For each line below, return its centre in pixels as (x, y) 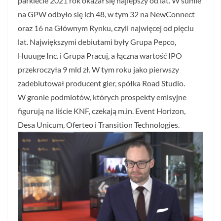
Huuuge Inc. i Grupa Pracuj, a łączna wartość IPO (100, 56)
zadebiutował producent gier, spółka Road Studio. (101, 83)
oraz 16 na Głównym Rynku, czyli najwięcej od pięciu (106, 28)
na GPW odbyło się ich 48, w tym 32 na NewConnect (106, 14)
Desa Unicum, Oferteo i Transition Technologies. (99, 125)
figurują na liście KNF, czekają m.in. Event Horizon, (102, 111)
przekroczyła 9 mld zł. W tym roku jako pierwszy (98, 70)
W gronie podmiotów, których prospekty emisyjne (102, 97)
